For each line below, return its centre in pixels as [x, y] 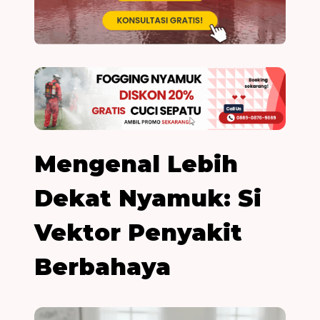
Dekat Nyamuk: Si [148, 199]
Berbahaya [102, 267]
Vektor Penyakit [138, 233]
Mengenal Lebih [136, 164]
